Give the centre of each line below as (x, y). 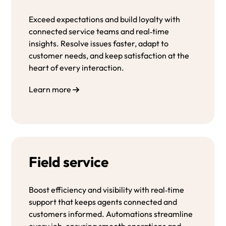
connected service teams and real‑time (99, 31)
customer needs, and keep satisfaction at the (109, 55)
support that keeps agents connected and (103, 202)
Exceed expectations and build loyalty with (105, 19)
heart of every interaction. (77, 67)
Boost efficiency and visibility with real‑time (107, 189)
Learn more (50, 89)
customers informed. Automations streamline (111, 214)
